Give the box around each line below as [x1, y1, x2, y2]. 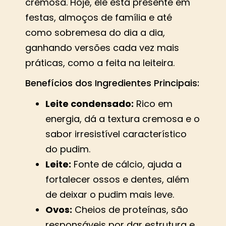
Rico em [134, 97, 173, 110]
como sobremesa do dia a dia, [25, 26, 165, 39]
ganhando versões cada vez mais [25, 41, 179, 54]
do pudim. [45, 143, 90, 156]
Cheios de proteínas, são [72, 203, 188, 216]
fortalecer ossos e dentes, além [45, 173, 189, 186]
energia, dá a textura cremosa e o [45, 112, 200, 126]
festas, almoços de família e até [25, 11, 172, 24]
